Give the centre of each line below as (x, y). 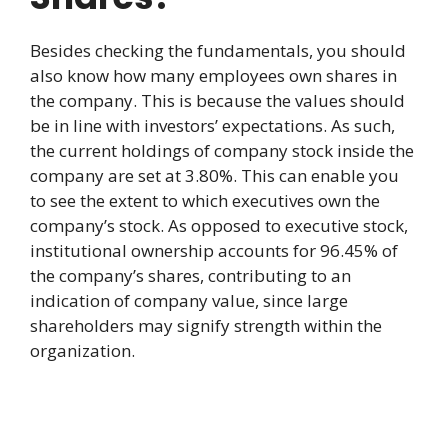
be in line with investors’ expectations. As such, (212, 126)
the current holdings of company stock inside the (222, 151)
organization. (82, 351)
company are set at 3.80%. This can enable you (214, 176)
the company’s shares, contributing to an (190, 276)
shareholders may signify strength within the (206, 326)
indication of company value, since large (189, 301)
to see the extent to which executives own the (205, 201)
